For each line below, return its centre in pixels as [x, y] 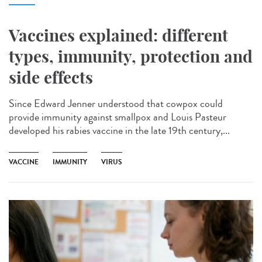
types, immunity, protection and [131, 57]
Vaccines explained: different [118, 36]
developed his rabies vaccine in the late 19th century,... [119, 131]
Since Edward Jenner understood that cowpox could [116, 104]
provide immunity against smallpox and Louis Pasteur [118, 117]
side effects [51, 78]
